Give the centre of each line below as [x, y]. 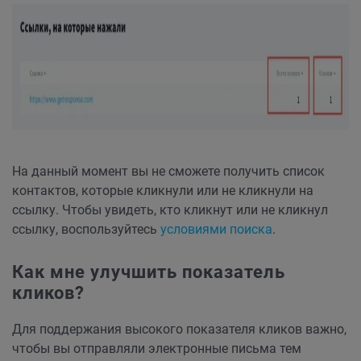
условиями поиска [216, 230]
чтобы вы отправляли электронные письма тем [157, 349]
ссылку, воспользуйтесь [86, 230]
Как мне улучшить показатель [149, 272]
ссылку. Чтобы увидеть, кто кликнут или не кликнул [170, 210]
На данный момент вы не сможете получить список [168, 172]
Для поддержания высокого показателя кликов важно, [179, 330]
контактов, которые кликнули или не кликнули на [163, 191]
